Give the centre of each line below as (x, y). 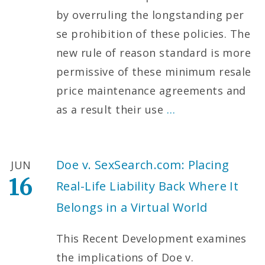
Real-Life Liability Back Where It (148, 186)
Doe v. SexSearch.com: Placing (143, 164)
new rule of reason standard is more (154, 52)
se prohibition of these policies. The (153, 33)
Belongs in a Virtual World (132, 207)
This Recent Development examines (151, 238)
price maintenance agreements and (151, 90)
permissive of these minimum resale (154, 71)
